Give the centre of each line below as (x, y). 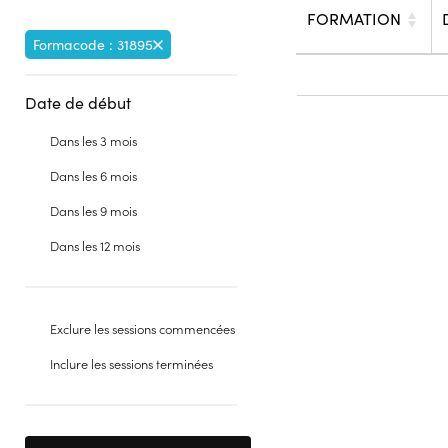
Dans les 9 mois (93, 210)
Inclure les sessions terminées (131, 363)
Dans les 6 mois (93, 175)
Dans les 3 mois (93, 140)
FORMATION (353, 18)
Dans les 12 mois (95, 245)
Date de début (78, 102)
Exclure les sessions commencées (142, 328)
